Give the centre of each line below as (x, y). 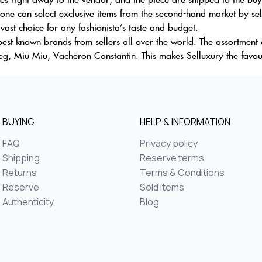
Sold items (162, 187)
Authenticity (28, 202)
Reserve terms (172, 158)
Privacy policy (169, 143)
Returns (20, 173)
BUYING (18, 122)
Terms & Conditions (182, 173)
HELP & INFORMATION (185, 122)
